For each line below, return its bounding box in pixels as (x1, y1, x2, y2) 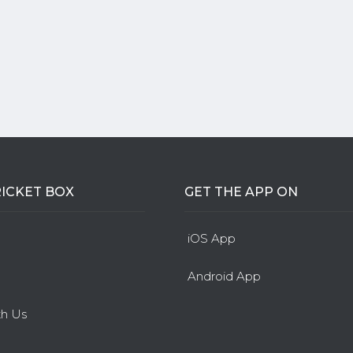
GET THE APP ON (184, 184, 298, 199)
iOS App (188, 231, 236, 246)
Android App (188, 269, 261, 284)
